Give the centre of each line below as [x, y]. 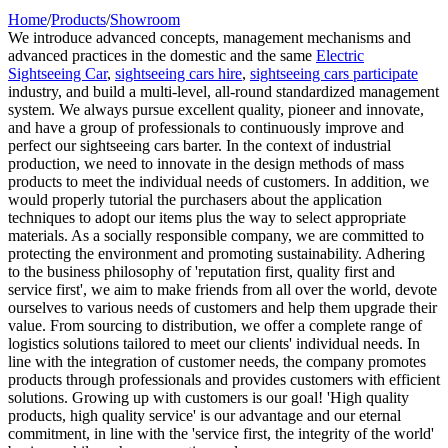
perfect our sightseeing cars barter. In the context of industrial [199, 145]
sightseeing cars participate [334, 73]
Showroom [145, 19]
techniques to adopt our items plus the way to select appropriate [207, 217]
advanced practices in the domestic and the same [162, 55]
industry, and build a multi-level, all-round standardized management [223, 91]
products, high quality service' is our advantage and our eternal [204, 415]
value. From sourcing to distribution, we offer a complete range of [215, 325]
